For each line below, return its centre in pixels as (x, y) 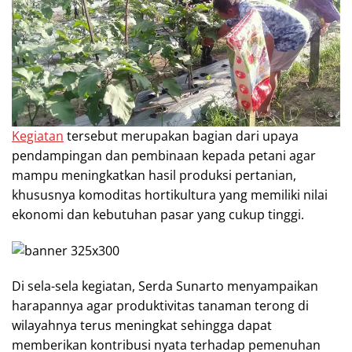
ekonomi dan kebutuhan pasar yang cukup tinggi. (158, 214)
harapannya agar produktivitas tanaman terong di (160, 306)
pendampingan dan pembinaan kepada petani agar (164, 155)
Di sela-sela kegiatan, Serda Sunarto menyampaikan (165, 286)
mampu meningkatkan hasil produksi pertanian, (154, 175)
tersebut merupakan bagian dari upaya (181, 136)
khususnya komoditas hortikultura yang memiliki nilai (170, 194)
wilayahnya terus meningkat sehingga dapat (142, 325)
